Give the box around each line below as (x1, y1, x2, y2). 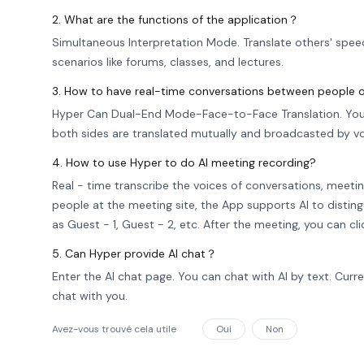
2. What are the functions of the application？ (52, 12, 299, 27)
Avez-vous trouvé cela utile (52, 323, 176, 336)
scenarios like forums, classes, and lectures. (52, 54, 284, 69)
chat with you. (52, 288, 128, 303)
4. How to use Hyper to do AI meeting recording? (52, 155, 316, 170)
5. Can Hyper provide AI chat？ (52, 246, 217, 261)
